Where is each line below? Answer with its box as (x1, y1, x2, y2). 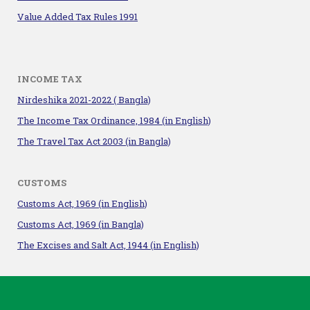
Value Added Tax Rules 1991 (17, 10, 138, 24)
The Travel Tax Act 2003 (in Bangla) (17, 135, 171, 148)
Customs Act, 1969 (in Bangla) (17, 218, 144, 231)
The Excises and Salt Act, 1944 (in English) (17, 239, 199, 252)
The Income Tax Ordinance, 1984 (17, 114, 162, 127)
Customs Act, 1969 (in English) (17, 197, 147, 210)
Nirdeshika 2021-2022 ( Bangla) (17, 93, 151, 107)
